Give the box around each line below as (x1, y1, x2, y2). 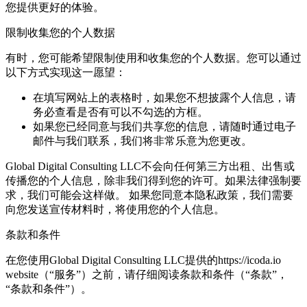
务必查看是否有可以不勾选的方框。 (33, 106, 208, 119)
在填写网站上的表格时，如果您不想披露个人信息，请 (33, 92, 296, 104)
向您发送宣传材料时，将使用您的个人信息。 (5, 204, 225, 216)
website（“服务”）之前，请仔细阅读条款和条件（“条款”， (5, 269, 288, 281)
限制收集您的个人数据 (5, 27, 115, 39)
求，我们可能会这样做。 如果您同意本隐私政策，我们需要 (5, 189, 293, 201)
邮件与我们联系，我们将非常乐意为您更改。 (33, 135, 252, 147)
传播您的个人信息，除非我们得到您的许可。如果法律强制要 (5, 175, 302, 187)
